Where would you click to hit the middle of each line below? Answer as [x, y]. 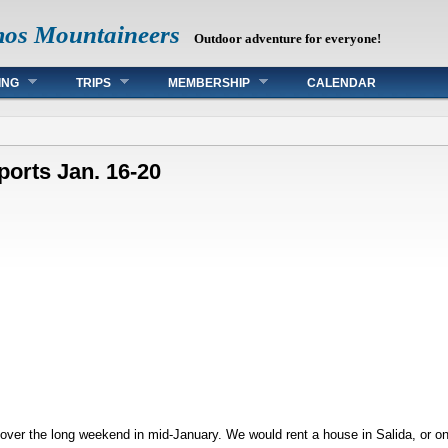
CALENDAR [341, 83]
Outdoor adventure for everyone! [288, 38]
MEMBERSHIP [209, 83]
